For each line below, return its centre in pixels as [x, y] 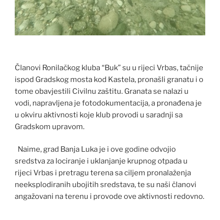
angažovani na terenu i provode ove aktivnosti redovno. [110, 197]
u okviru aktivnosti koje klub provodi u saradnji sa [99, 115]
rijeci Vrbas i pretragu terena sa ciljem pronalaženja [103, 173]
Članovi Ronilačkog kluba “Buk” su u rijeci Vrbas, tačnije [109, 68]
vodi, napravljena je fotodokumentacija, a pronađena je [108, 103]
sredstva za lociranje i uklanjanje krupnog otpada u [101, 161]
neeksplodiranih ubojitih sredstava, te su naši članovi [106, 185]
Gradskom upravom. [50, 126]
